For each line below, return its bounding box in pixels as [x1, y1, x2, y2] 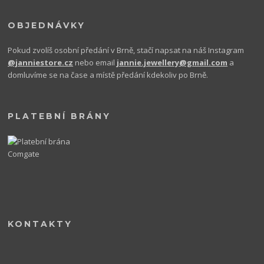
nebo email [73, 57, 117, 68]
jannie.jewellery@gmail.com [117, 57, 228, 68]
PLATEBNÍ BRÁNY [8, 111, 111, 122]
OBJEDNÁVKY [8, 19, 86, 31]
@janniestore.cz [8, 57, 74, 68]
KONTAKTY [8, 219, 73, 230]
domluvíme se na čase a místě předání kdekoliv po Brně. [8, 70, 209, 81]
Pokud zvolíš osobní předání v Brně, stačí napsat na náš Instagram [8, 45, 245, 56]
